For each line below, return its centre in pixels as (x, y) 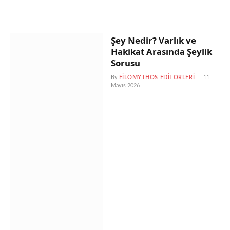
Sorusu (125, 63)
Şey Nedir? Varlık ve (153, 40)
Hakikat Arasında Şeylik (161, 51)
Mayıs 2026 (125, 85)
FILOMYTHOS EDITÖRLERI (157, 77)
